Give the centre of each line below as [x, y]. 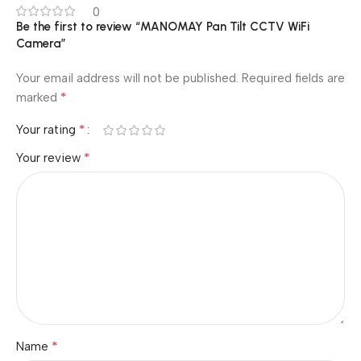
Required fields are [293, 78]
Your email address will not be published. [127, 78]
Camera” [41, 44]
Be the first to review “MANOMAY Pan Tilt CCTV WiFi [163, 27]
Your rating [48, 130]
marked [38, 98]
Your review [50, 158]
